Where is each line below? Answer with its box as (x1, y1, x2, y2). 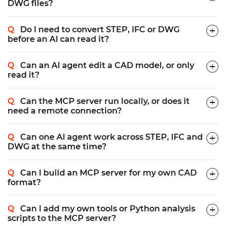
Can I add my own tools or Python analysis (20, 204, 195, 213)
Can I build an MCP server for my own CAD (20, 168, 197, 178)
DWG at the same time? (8, 142, 106, 151)
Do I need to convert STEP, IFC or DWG (20, 25, 180, 34)
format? (8, 178, 41, 187)
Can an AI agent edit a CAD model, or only (20, 61, 194, 70)
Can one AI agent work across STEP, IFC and (20, 132, 203, 142)
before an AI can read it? (8, 34, 109, 44)
